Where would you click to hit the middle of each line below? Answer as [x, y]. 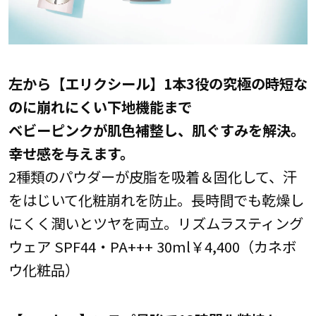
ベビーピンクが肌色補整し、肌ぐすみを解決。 [156, 129]
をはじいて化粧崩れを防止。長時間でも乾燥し [156, 199]
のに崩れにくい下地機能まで [100, 106]
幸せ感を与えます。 [71, 153]
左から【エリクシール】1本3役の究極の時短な [158, 83]
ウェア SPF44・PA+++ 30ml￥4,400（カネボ [152, 246]
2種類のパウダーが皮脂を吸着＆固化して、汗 [152, 176]
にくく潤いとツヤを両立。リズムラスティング [156, 223]
